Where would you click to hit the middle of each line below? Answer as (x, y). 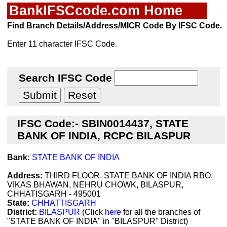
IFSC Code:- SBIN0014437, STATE (103, 123)
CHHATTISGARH (64, 203)
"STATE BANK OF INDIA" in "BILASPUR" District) (98, 221)
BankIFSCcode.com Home (96, 10)
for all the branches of (161, 212)
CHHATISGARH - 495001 (54, 194)
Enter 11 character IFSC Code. (62, 44)
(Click (92, 212)
